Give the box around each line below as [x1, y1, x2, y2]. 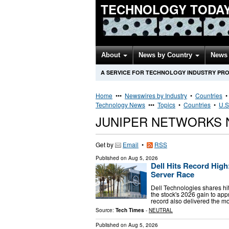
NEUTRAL [149, 206, 173, 214]
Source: [96, 206, 116, 214]
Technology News [96, 100, 145, 109]
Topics [157, 100, 175, 109]
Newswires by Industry [125, 91, 187, 100]
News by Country [139, 51, 194, 59]
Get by [96, 140, 115, 149]
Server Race [151, 169, 194, 180]
